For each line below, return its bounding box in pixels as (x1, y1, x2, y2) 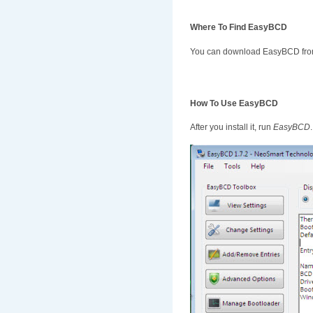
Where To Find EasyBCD (190, 22, 287, 33)
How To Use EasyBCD (190, 98, 278, 108)
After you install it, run (190, 122, 273, 133)
